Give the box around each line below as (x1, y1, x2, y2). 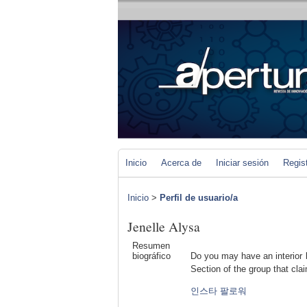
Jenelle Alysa (127, 217, 200, 236)
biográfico (132, 251, 171, 261)
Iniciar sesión (216, 158, 269, 168)
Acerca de (161, 158, 201, 168)
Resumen (132, 241, 170, 251)
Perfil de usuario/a (160, 193, 238, 203)
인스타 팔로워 (190, 286, 247, 296)
